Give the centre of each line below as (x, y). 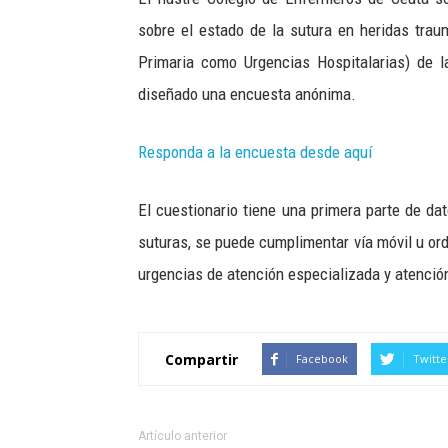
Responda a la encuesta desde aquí (255, 152)
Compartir (201, 359)
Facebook (322, 358)
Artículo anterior (182, 436)
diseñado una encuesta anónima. (247, 94)
